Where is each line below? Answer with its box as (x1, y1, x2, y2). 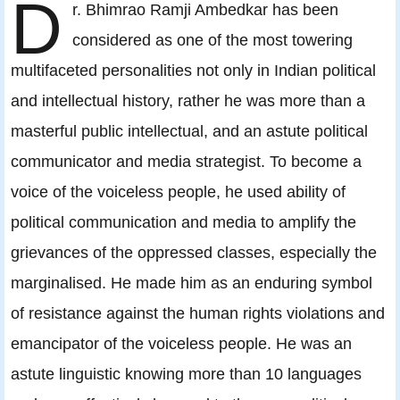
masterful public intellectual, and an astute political (11, 121, 368, 141)
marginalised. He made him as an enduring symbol (11, 273, 372, 293)
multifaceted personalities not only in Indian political (11, 61, 376, 80)
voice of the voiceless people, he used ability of (11, 182, 346, 202)
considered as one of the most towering (72, 30, 354, 50)
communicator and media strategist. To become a (11, 152, 362, 171)
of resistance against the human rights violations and (11, 304, 385, 323)
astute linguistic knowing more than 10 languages (11, 364, 362, 384)
